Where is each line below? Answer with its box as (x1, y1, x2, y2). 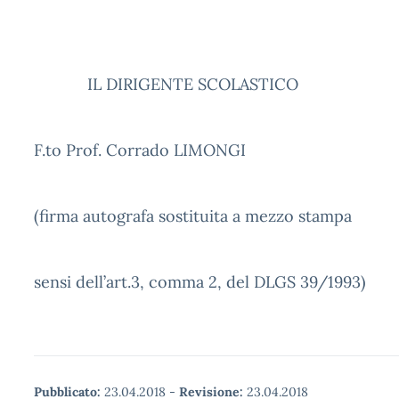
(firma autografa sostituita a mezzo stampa (34, 206, 352, 226)
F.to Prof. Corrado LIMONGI (34, 140, 246, 160)
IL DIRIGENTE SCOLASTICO (34, 74, 298, 94)
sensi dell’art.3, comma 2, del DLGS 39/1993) (34, 272, 366, 292)
